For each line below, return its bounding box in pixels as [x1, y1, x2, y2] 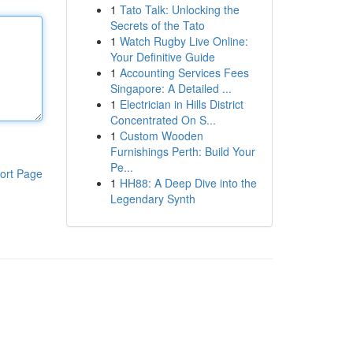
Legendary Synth [110, 191, 195, 206]
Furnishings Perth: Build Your [110, 143, 255, 159]
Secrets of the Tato [110, 17, 205, 33]
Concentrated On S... [110, 112, 216, 128]
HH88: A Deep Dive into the [119, 175, 257, 191]
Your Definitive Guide [110, 49, 215, 65]
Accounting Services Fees [119, 65, 249, 80]
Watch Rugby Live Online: [119, 33, 248, 49]
